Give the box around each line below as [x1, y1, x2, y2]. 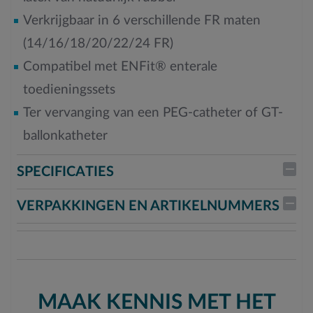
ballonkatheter [22, 129, 108, 143]
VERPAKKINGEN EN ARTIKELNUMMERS [17, 199, 280, 213]
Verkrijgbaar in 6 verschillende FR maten [22, 14, 261, 27]
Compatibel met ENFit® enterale [22, 60, 217, 73]
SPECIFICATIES [17, 165, 115, 179]
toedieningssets [22, 83, 115, 96]
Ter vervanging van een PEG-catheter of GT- [22, 106, 283, 119]
